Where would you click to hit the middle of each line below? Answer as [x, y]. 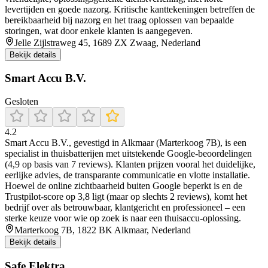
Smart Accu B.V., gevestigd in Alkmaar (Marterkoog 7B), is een [126, 143]
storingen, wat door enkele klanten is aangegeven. [99, 31]
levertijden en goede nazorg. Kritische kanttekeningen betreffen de [130, 9]
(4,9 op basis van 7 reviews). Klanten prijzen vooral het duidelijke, [130, 164]
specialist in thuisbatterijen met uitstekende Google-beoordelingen [128, 153]
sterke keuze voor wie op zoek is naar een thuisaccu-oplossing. [123, 218]
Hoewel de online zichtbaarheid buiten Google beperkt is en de [124, 186]
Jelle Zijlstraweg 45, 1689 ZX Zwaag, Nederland [107, 42]
